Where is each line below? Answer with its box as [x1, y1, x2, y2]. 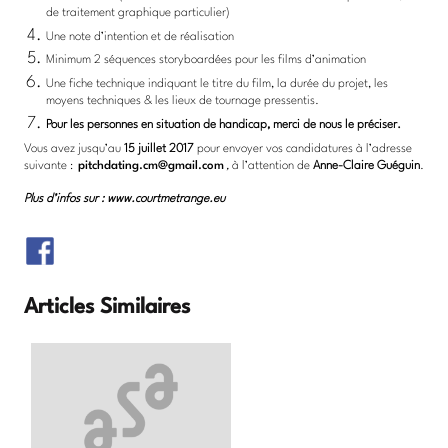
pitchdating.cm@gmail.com [78, 159, 224, 172]
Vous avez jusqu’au [24, 142, 124, 155]
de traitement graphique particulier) [46, 6, 230, 19]
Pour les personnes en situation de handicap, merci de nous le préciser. [46, 119, 401, 132]
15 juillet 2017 [124, 142, 197, 155]
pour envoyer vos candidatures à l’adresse [197, 142, 412, 155]
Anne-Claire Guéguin [313, 159, 420, 172]
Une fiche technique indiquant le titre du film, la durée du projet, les [46, 78, 388, 91]
